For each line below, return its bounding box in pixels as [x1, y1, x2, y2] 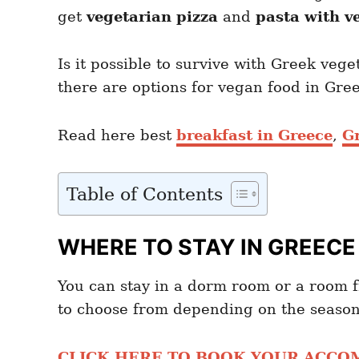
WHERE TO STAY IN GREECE [58, 233, 356, 260]
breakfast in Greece [176, 126, 333, 143]
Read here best [58, 126, 176, 143]
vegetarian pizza [87, 7, 218, 25]
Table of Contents [67, 184, 223, 204]
